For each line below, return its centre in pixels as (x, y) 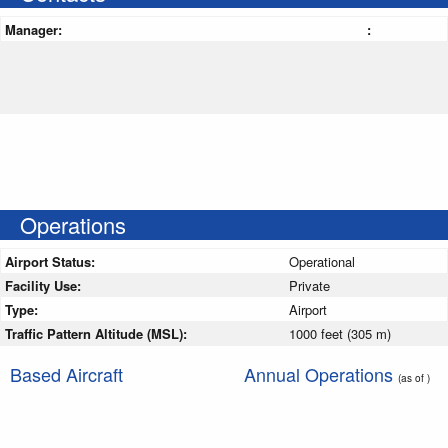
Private (309, 285)
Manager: (35, 29)
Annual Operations (321, 373)
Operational (322, 261)
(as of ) (414, 377)
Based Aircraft (66, 373)
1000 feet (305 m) (340, 333)
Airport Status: (52, 261)
